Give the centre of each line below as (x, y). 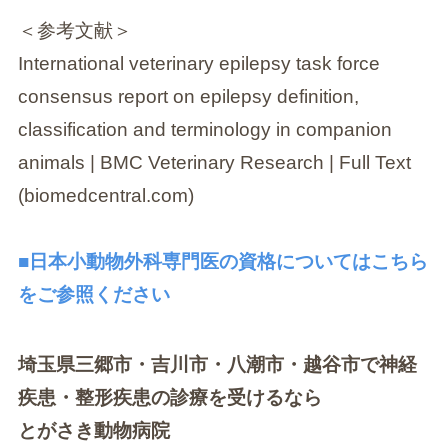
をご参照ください (93, 294)
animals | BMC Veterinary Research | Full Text (214, 162)
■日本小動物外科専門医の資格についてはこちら (222, 261)
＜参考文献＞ (74, 30)
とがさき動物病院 (93, 431)
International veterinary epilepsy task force (198, 63)
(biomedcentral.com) (105, 195)
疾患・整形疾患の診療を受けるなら (169, 398)
